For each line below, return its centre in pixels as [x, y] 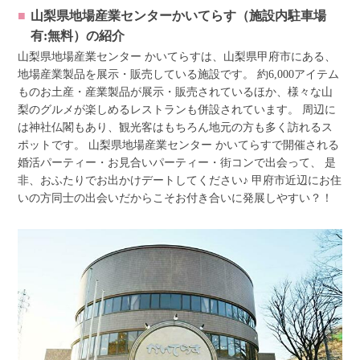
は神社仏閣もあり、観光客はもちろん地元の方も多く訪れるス [176, 128]
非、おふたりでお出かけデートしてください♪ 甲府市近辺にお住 [180, 181]
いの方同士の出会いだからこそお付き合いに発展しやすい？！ [176, 198]
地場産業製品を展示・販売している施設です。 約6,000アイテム [179, 75]
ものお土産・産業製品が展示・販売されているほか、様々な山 [176, 92]
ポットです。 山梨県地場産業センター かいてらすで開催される [179, 145]
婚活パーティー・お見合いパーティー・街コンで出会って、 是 [177, 163]
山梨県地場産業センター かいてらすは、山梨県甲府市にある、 [177, 57]
